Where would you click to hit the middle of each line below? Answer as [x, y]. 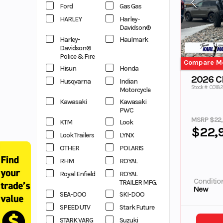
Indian [128, 81]
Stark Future [137, 207]
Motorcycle [135, 90]
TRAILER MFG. [138, 182]
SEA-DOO [73, 194]
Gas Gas [130, 6]
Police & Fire [77, 56]
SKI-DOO [132, 194]
